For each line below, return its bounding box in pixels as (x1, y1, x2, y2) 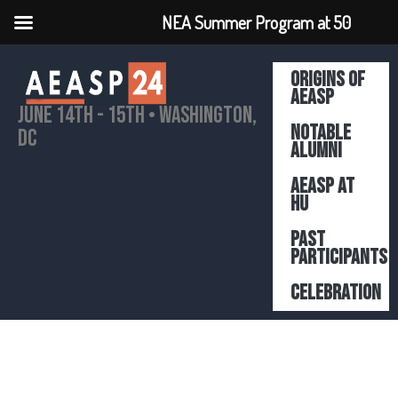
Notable (291, 120, 352, 146)
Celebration (291, 280, 382, 306)
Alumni (291, 138, 343, 163)
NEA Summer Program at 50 (161, 11, 351, 34)
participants (291, 244, 388, 270)
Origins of (291, 67, 366, 92)
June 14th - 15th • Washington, (18, 102, 257, 130)
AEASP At (291, 173, 355, 199)
